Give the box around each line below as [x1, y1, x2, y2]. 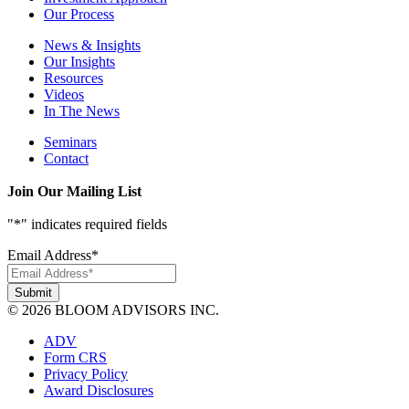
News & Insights [44, 37, 141, 54]
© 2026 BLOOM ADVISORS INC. [7, 302, 219, 319]
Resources [44, 70, 103, 87]
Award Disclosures [44, 383, 153, 399]
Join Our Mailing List [7, 184, 142, 200]
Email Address [7, 247, 91, 264]
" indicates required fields [21, 216, 167, 233]
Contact [44, 151, 89, 167]
